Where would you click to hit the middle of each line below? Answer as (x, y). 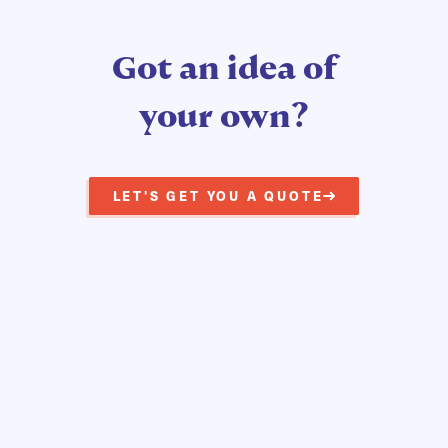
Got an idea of (223, 68)
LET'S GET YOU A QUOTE (218, 196)
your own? (223, 116)
